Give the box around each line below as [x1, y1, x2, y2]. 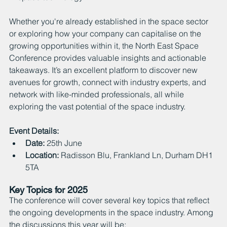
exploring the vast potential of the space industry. [9, 101, 185, 111]
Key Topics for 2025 [9, 184, 88, 195]
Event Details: [9, 125, 59, 136]
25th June [45, 137, 82, 148]
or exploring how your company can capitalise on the [9, 28, 203, 39]
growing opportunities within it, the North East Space [9, 40, 201, 51]
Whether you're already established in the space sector [9, 16, 210, 26]
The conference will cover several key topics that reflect [9, 195, 211, 205]
